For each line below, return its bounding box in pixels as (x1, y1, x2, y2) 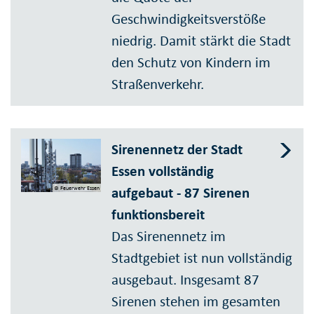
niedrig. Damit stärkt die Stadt (111, 32, 292, 50)
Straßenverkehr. (111, 75, 205, 94)
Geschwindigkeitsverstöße (111, 10, 266, 29)
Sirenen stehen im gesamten (111, 292, 281, 310)
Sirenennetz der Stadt (111, 139, 243, 158)
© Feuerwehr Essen (54, 184, 100, 191)
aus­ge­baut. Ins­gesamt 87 (111, 270, 260, 289)
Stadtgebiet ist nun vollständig (111, 248, 293, 267)
